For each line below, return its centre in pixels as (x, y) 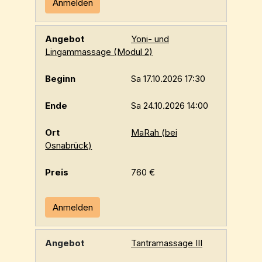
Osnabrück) (69, 145)
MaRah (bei (154, 132)
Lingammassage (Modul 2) (99, 51)
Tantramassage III (167, 243)
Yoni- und (150, 39)
